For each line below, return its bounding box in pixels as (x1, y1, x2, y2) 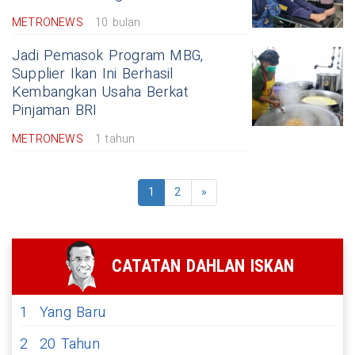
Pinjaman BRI (12, 99, 97, 121)
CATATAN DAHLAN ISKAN (111, 256, 294, 277)
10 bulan (94, 13, 141, 31)
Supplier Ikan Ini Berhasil (12, 63, 174, 85)
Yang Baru (40, 301, 105, 323)
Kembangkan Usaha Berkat (12, 81, 188, 103)
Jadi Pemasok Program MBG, (12, 44, 204, 67)
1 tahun (94, 130, 136, 147)
